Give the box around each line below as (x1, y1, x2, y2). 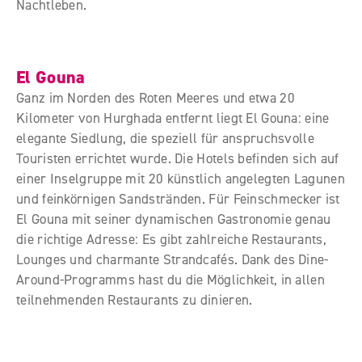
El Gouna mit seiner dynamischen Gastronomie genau (16, 210, 331, 228)
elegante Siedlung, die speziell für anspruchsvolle (16, 129, 314, 147)
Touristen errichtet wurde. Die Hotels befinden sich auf (16, 149, 339, 167)
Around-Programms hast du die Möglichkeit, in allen (16, 271, 325, 288)
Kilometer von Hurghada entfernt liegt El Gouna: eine (16, 109, 330, 127)
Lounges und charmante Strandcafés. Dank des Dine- (16, 250, 329, 268)
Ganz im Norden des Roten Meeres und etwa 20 (16, 89, 295, 107)
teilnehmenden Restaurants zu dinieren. (16, 291, 253, 309)
